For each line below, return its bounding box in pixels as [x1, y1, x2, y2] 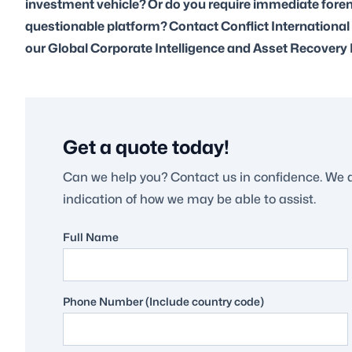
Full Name [63, 229, 119, 244]
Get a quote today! [63, 135, 229, 159]
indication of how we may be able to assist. [63, 191, 316, 207]
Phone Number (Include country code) [63, 294, 264, 308]
